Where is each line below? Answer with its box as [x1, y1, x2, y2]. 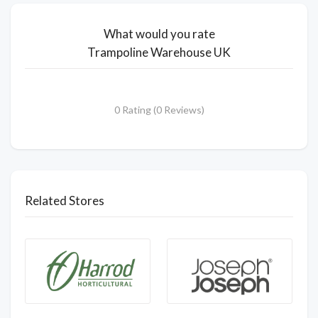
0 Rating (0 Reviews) [114, 103, 204, 116]
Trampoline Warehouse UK [87, 44, 231, 60]
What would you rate [103, 26, 215, 41]
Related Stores [25, 192, 104, 208]
